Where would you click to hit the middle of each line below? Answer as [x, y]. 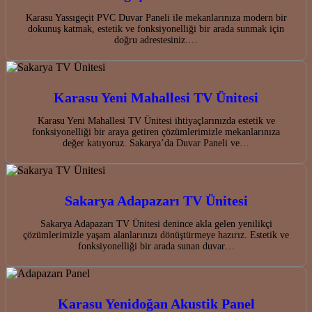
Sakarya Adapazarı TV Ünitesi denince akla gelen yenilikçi [156, 224]
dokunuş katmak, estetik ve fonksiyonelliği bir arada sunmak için [156, 29]
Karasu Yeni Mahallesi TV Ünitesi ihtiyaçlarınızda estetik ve [156, 121]
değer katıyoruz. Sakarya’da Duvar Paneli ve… [156, 143]
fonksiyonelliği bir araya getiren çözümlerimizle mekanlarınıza [156, 132]
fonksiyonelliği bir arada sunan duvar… [156, 247]
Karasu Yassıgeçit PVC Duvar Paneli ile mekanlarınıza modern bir [156, 18]
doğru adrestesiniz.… [156, 40]
